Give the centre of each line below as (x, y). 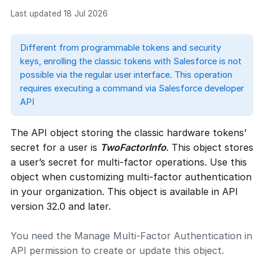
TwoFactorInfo (133, 147)
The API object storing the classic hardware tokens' (129, 133)
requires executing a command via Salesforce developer (132, 88)
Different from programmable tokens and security (121, 48)
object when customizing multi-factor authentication (131, 177)
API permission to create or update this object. (117, 250)
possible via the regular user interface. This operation (126, 75)
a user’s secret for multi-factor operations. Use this (129, 162)
